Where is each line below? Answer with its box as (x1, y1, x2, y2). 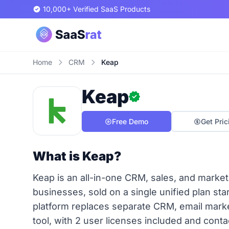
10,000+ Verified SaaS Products (43, 5, 150, 13)
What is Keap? (33, 149, 121, 164)
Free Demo (112, 117, 148, 126)
